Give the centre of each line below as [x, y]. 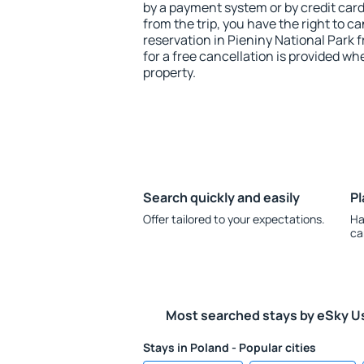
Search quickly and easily [221, 197]
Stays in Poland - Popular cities [230, 347]
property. [169, 72]
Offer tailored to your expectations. [234, 219]
